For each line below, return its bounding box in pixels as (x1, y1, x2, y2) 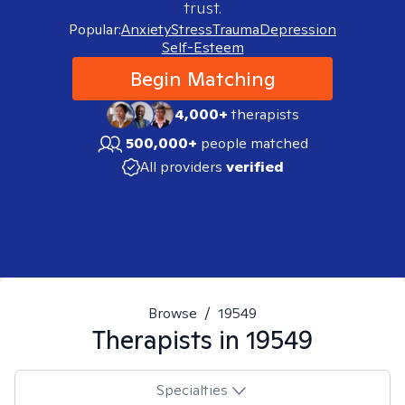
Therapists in (92, 323, 246, 356)
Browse (148, 304, 197, 323)
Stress (171, 20, 212, 39)
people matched (201, 134, 308, 153)
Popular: (69, 20, 121, 39)
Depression (259, 20, 336, 39)
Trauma (212, 20, 259, 39)
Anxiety (121, 20, 171, 39)
